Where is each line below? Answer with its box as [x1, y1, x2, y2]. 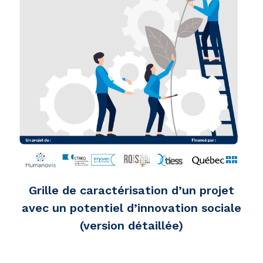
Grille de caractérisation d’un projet [29, 183, 234, 197]
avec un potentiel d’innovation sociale [22, 200, 241, 215]
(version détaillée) [80, 218, 183, 232]
